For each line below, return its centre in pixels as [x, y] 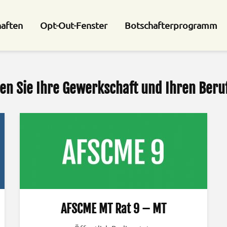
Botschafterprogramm [171, 25]
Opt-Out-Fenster [74, 25]
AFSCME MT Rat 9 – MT [113, 209]
